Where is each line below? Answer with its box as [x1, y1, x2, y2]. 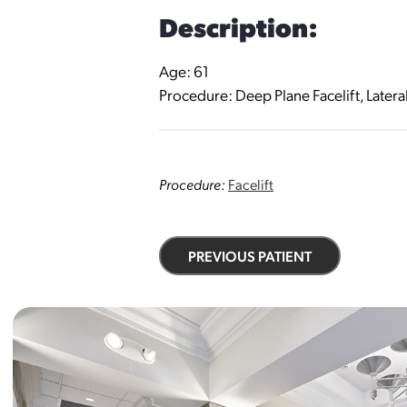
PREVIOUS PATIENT [188, 246, 312, 266]
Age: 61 [159, 60, 209, 82]
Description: [159, 9, 318, 45]
